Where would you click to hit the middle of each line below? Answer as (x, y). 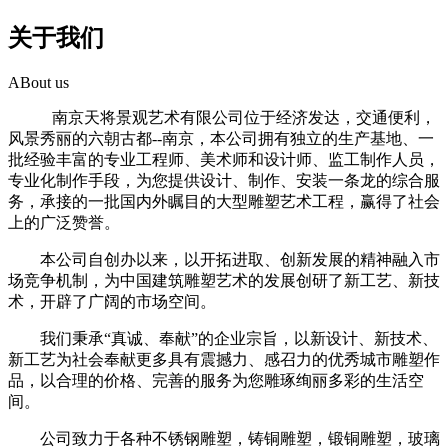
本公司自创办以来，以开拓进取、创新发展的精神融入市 (224, 260)
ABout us (38, 83)
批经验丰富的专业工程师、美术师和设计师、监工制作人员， (224, 160)
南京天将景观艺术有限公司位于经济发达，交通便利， (222, 118)
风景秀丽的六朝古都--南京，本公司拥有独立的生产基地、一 (221, 139)
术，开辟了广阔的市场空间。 (112, 302)
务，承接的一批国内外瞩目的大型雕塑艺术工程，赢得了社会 (224, 202)
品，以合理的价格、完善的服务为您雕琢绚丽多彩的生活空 (216, 381)
